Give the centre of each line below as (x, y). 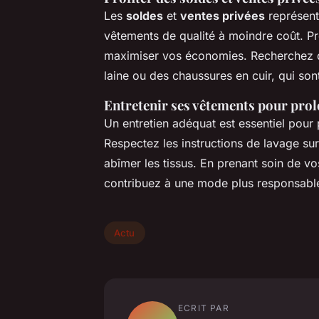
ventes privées (223, 15)
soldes (145, 15)
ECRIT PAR (204, 308)
